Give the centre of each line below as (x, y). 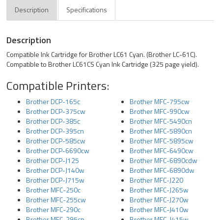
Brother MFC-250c (54, 190)
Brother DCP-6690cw (58, 151)
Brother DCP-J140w (55, 170)
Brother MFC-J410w (159, 209)
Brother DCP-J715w (55, 180)
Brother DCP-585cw (56, 141)
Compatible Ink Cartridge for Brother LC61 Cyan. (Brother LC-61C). (102, 54)
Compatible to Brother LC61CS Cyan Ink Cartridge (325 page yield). (103, 64)
